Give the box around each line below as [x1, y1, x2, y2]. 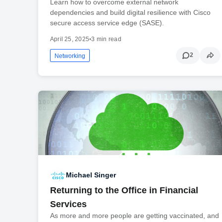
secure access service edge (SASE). [50, 18, 164, 27]
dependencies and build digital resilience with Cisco [50, 8, 211, 16]
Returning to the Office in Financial [50, 185, 198, 196]
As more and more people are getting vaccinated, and [50, 212, 219, 220]
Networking [54, 52, 85, 59]
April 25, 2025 [50, 35, 90, 43]
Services [50, 199, 87, 210]
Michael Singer [65, 170, 116, 179]
